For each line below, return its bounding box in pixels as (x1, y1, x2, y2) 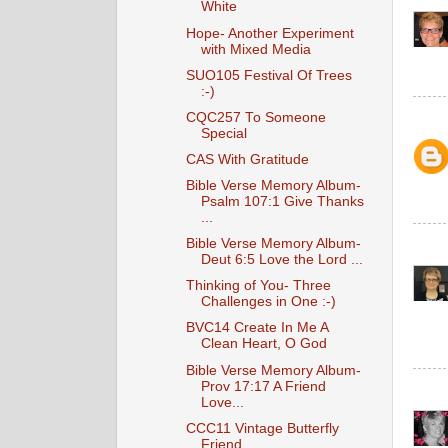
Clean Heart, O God (200, 336, 327, 352)
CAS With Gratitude (185, 151, 309, 167)
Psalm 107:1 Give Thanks (200, 194, 364, 209)
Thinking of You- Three (185, 278, 331, 294)
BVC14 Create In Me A (185, 320, 328, 336)
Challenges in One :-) (200, 294, 336, 310)
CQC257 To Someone (185, 109, 326, 125)
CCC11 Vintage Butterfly (185, 420, 339, 436)
